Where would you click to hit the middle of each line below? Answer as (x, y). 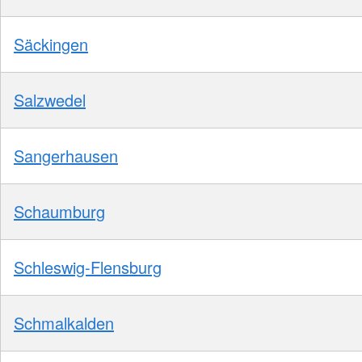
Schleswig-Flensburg (88, 267)
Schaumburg (59, 212)
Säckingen (51, 44)
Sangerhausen (66, 156)
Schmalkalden (64, 323)
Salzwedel (50, 100)
